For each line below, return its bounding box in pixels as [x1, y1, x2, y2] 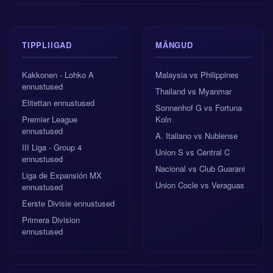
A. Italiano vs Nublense [155, 130, 238, 141]
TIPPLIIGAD [22, 39, 72, 51]
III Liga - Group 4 [22, 141, 82, 153]
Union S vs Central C [155, 146, 230, 158]
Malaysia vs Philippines [155, 69, 239, 80]
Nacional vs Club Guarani [155, 163, 245, 174]
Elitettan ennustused [22, 97, 94, 108]
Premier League [22, 113, 77, 125]
